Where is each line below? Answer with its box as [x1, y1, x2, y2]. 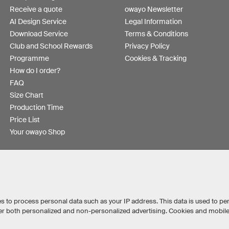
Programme [10, 54, 49, 62]
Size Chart [10, 90, 43, 99]
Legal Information [125, 17, 182, 26]
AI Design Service [10, 17, 66, 26]
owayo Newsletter [125, 5, 183, 13]
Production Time [10, 103, 63, 111]
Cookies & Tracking [125, 54, 187, 62]
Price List [10, 115, 40, 124]
